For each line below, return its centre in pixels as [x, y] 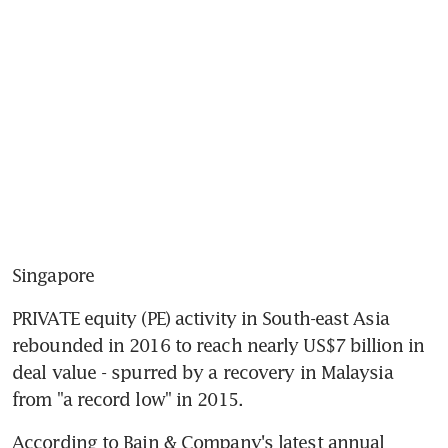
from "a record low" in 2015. [127, 398]
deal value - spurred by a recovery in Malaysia [202, 371]
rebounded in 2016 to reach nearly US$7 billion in [218, 344]
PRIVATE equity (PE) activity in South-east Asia [200, 317]
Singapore [53, 274]
